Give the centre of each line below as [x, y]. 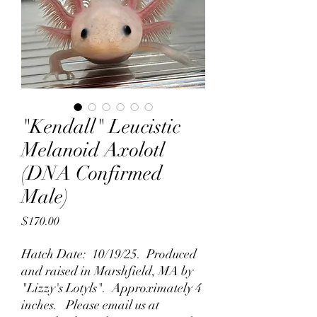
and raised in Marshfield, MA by [107, 271]
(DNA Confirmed [92, 173]
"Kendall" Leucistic [101, 127]
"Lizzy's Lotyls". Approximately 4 [111, 288]
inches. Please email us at [90, 305]
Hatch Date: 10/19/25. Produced [109, 254]
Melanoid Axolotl [93, 150]
